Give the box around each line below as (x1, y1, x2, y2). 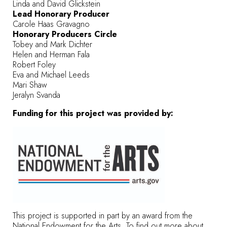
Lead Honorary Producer (13, 8, 109, 20)
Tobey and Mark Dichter (13, 38, 92, 50)
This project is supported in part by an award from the (13, 209, 193, 221)
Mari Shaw (13, 79, 47, 91)
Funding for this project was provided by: (13, 107, 173, 119)
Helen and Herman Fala (13, 48, 90, 60)
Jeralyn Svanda (13, 89, 60, 101)
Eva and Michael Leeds (13, 68, 90, 81)
